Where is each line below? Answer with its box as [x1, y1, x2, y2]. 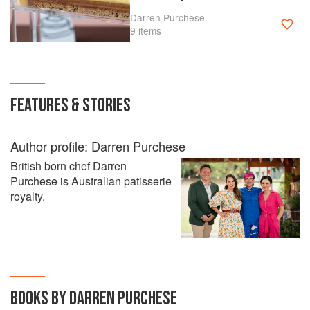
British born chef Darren [10, 158, 127, 174]
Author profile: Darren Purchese [10, 137, 185, 155]
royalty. [10, 188, 45, 204]
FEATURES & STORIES [10, 94, 131, 117]
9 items [129, 23, 161, 37]
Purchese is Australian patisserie [10, 173, 172, 189]
